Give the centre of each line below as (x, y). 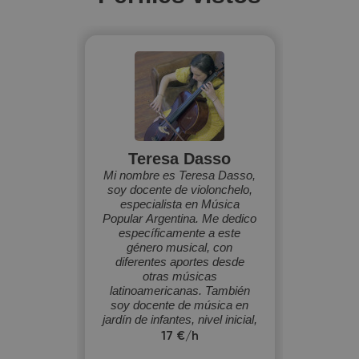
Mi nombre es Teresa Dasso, (179, 175)
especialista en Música (179, 204)
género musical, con (179, 247)
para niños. (179, 348)
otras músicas (179, 276)
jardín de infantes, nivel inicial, (179, 319)
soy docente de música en (179, 305)
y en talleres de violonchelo (179, 334)
